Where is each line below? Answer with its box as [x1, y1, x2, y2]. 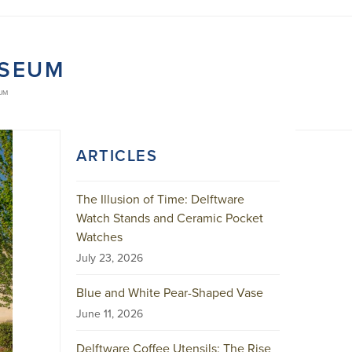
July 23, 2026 [76, 250, 143, 266]
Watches [76, 228, 123, 245]
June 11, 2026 [76, 306, 143, 321]
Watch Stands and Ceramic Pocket [76, 209, 263, 226]
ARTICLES [76, 144, 157, 167]
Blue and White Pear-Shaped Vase [76, 284, 263, 301]
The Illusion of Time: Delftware [76, 190, 244, 207]
